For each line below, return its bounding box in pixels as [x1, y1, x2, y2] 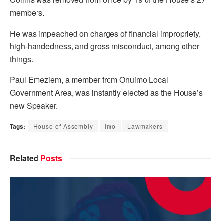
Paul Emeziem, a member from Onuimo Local [10, 74, 168, 86]
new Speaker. [10, 100, 58, 111]
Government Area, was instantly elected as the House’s [10, 87, 203, 99]
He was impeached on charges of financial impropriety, [10, 28, 201, 39]
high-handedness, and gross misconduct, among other [10, 40, 199, 52]
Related [10, 152, 38, 164]
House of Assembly [33, 122, 93, 131]
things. [10, 53, 33, 65]
